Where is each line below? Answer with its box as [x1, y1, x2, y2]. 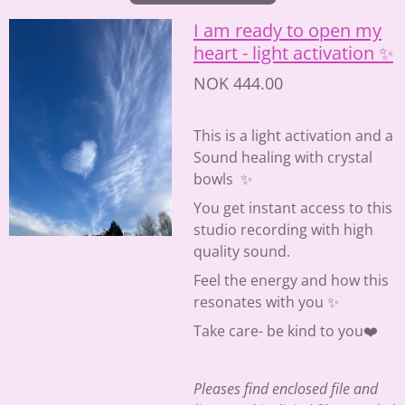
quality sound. [193, 241, 290, 262]
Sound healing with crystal [193, 147, 372, 168]
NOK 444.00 [193, 72, 283, 95]
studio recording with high [193, 220, 373, 240]
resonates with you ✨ [193, 292, 339, 313]
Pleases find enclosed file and [193, 379, 378, 400]
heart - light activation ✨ [193, 40, 393, 66]
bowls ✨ [193, 169, 252, 190]
